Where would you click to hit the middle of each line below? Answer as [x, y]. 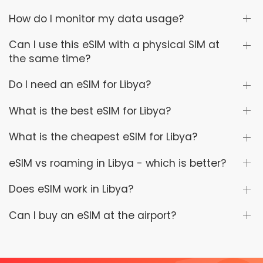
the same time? [50, 59]
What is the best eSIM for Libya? [90, 111]
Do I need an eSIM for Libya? [80, 85]
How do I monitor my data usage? [96, 18]
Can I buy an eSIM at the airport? [92, 215]
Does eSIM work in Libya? [71, 189]
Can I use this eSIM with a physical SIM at [114, 45]
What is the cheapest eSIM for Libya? [103, 137]
